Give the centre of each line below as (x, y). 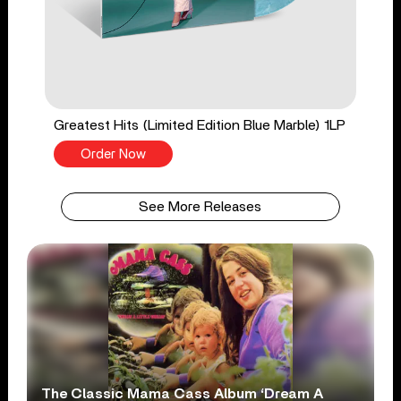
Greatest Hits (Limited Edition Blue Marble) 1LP (199, 125)
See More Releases (200, 206)
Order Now (113, 154)
